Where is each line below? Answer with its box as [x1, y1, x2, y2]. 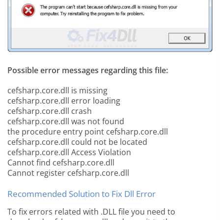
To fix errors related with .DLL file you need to [7, 206, 175, 218]
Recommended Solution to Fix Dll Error [7, 188, 156, 200]
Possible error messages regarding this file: [7, 65, 168, 76]
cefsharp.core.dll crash [7, 106, 92, 117]
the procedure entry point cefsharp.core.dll [7, 126, 168, 137]
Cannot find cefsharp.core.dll [7, 157, 114, 168]
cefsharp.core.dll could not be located [7, 137, 147, 148]
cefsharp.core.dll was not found [7, 116, 124, 127]
